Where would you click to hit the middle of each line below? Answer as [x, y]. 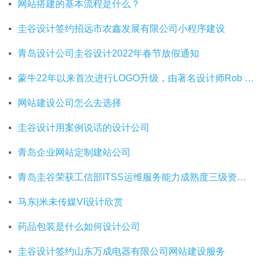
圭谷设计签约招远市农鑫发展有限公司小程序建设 [121, 29]
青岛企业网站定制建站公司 [74, 153]
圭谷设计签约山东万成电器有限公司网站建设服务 [121, 252]
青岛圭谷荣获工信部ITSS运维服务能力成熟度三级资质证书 [242, 177]
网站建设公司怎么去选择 [70, 103]
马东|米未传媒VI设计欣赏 [70, 202]
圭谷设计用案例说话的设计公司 [84, 128]
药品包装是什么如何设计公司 [79, 227]
